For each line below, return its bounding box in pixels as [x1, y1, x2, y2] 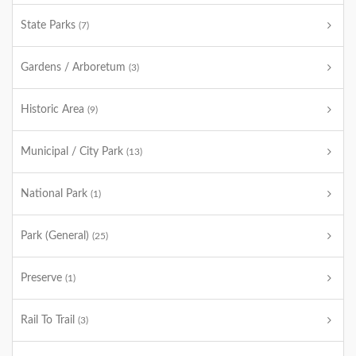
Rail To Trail [21, 315, 78, 326]
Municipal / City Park [21, 146, 126, 157]
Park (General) [21, 230, 92, 242]
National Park [21, 188, 91, 199]
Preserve [21, 273, 65, 284]
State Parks [21, 20, 79, 31]
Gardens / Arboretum [21, 62, 129, 73]
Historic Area [21, 104, 87, 115]
